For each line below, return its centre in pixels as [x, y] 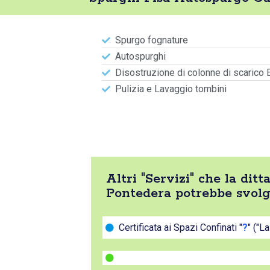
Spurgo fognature [152, 40]
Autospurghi [140, 56]
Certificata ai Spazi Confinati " [181, 228]
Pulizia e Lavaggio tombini [171, 89]
